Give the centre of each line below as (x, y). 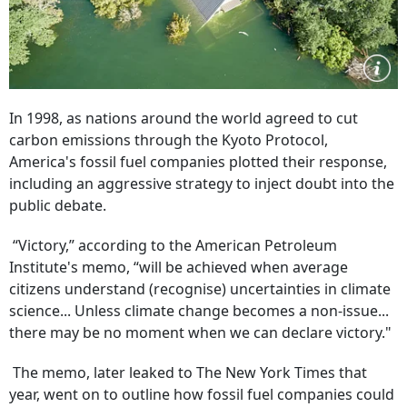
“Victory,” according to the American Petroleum (173, 245)
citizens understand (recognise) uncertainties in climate (200, 289)
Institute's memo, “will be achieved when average (179, 267)
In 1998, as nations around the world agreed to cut (184, 118)
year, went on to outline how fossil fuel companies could (202, 394)
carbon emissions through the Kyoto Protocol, (169, 140)
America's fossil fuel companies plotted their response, (198, 162)
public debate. (58, 205)
